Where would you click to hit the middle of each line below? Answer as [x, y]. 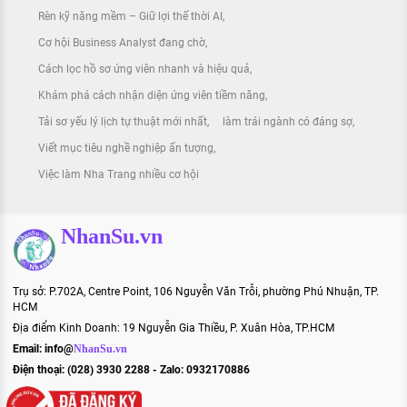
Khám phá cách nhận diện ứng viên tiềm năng [152, 95]
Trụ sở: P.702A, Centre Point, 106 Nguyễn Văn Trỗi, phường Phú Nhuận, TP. [196, 291]
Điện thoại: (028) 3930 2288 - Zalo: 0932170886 [131, 369]
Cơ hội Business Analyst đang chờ [122, 42]
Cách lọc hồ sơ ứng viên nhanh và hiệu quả [144, 69]
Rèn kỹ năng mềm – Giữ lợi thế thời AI [130, 16]
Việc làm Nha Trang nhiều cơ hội [119, 174]
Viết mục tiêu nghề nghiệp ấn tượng [126, 148]
